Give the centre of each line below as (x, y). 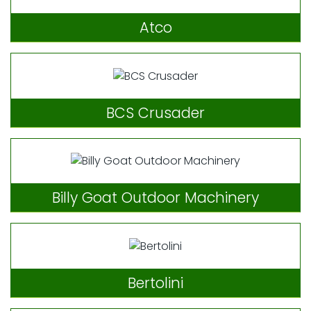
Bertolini (155, 283)
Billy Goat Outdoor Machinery (155, 198)
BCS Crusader (155, 113)
